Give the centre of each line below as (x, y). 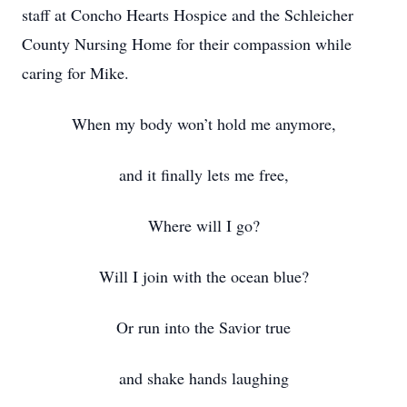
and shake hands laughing (203, 378)
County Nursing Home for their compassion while (187, 44)
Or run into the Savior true (203, 327)
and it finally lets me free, (203, 174)
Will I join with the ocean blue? (203, 276)
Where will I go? (203, 225)
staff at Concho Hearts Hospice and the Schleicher (188, 15)
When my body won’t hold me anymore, (203, 124)
